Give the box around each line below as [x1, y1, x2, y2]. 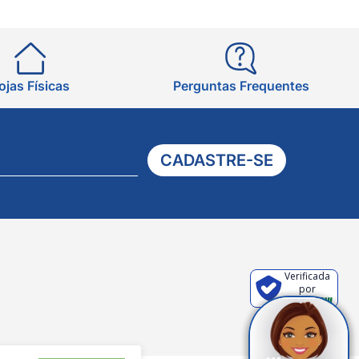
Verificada [284, 268, 330, 283]
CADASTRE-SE [159, 150, 273, 170]
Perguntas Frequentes [172, 78, 309, 94]
